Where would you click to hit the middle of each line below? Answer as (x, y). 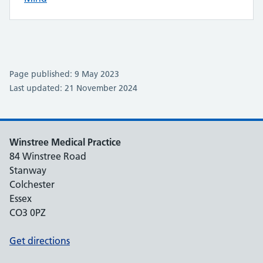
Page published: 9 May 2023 (64, 74)
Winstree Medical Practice (65, 142)
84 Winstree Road (48, 156)
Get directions (40, 241)
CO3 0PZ (28, 213)
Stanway (28, 170)
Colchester (32, 184)
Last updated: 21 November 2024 (73, 88)
